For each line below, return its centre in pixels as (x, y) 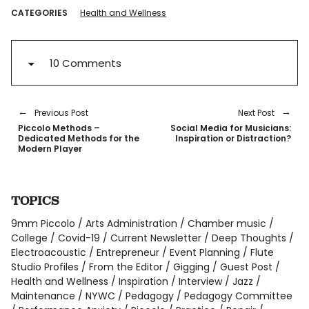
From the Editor (126, 267)
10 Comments (86, 63)
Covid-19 (79, 238)
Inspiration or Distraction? (233, 138)
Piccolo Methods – (59, 128)
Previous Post (62, 112)
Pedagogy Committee (239, 296)
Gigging (192, 267)
